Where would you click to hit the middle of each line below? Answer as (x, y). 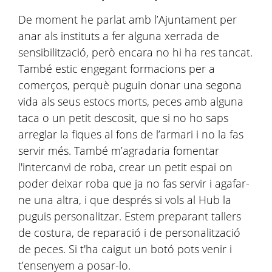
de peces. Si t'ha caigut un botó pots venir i (125, 249)
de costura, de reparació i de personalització (129, 233)
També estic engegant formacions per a (117, 69)
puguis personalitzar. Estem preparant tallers (130, 216)
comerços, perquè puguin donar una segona (130, 85)
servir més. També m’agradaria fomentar (119, 151)
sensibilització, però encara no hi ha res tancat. (135, 52)
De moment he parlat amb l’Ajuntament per (127, 19)
